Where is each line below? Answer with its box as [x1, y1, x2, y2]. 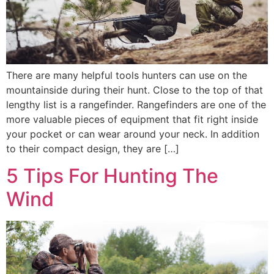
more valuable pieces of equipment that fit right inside [6, 113, 258, 125]
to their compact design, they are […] [6, 142, 179, 155]
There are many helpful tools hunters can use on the [6, 68, 247, 81]
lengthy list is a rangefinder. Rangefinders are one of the [6, 98, 266, 111]
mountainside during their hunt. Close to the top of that [6, 83, 263, 96]
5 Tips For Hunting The [6, 164, 218, 188]
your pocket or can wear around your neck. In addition [6, 127, 259, 140]
